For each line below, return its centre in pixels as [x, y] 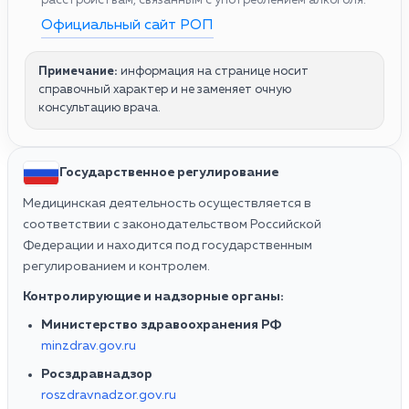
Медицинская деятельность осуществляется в [167, 203]
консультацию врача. [100, 108]
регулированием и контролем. [116, 266]
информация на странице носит [213, 71]
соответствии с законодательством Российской [172, 224]
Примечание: [78, 71]
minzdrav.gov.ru [89, 346]
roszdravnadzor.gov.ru [109, 395]
